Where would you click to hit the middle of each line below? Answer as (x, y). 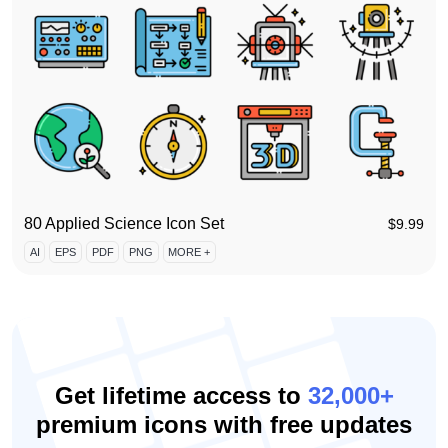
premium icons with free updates (224, 425)
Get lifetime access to (181, 396)
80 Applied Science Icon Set (124, 224)
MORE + (189, 251)
